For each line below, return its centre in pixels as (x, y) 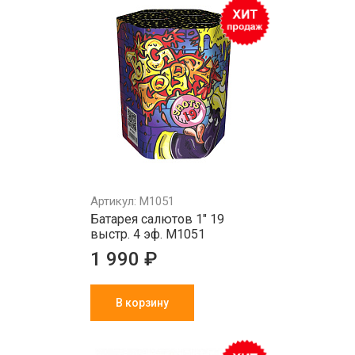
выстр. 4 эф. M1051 (148, 234)
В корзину (142, 303)
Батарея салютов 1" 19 (157, 219)
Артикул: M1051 (132, 201)
